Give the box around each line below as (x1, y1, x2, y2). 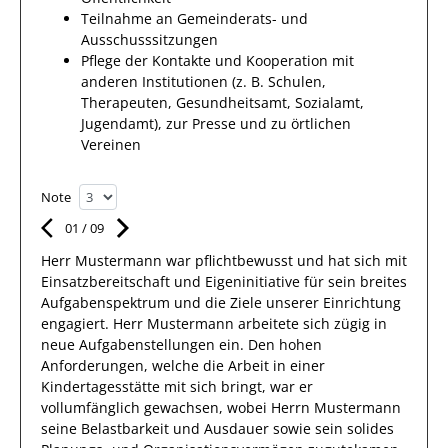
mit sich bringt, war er (160, 377, 313, 396)
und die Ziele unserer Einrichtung (174, 293, 401, 312)
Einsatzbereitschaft (41, 272, 170, 291)
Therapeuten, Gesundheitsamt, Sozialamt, (81, 93, 364, 112)
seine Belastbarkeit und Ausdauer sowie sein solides (41, 419, 394, 438)
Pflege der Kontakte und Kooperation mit (81, 51, 354, 70)
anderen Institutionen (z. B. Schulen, (81, 72, 326, 91)
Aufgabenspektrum (41, 293, 170, 312)
